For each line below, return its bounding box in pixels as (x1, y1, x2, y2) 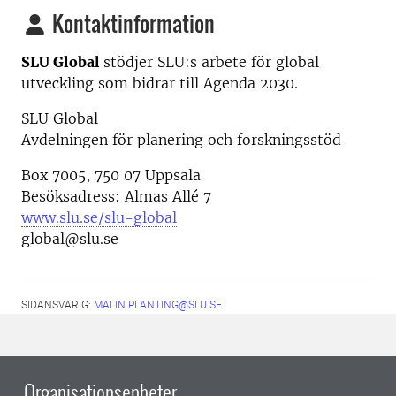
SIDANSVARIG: (21, 299, 94, 312)
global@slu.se (21, 230, 118, 248)
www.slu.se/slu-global (21, 209, 177, 227)
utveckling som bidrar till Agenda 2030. (21, 74, 298, 93)
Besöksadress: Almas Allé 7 (21, 187, 211, 206)
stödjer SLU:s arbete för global (103, 53, 319, 72)
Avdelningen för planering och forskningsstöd (21, 131, 341, 149)
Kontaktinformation (48, 7, 215, 40)
